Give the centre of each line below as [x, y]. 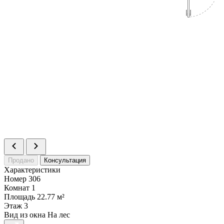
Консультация [65, 160]
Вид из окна [25, 214]
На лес [59, 214]
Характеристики [32, 169]
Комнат [17, 187]
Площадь [19, 196]
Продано [21, 160]
